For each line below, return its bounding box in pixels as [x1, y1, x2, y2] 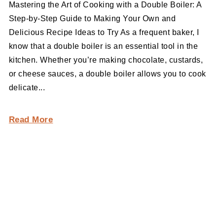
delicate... [8, 83, 45, 92]
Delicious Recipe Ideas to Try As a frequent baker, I [8, 28, 199, 37]
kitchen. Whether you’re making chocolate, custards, [8, 56, 203, 65]
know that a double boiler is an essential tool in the [8, 42, 198, 51]
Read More [8, 115, 53, 124]
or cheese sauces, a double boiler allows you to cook [8, 70, 206, 78]
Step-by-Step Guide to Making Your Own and [8, 14, 176, 23]
